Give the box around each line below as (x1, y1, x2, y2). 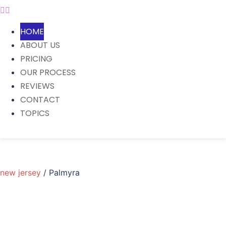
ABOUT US (20, 39, 60, 51)
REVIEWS (20, 80, 54, 92)
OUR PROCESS (20, 67, 76, 78)
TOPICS (20, 107, 49, 119)
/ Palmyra (41, 167, 82, 178)
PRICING (20, 53, 52, 65)
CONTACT (20, 94, 60, 105)
